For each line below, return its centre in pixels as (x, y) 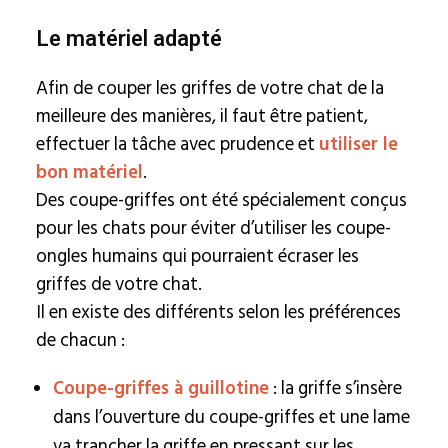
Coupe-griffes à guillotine (160, 388)
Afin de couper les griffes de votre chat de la (209, 88)
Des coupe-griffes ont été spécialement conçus (221, 200)
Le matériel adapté (128, 39)
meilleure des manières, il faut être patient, (201, 116)
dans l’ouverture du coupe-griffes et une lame (231, 417)
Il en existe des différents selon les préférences (218, 312)
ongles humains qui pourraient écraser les (197, 256)
